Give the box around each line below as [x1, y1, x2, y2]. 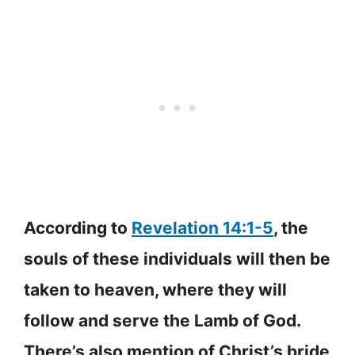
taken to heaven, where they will [24, 280, 287, 300]
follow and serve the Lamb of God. [24, 311, 300, 331]
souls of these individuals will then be [24, 249, 330, 269]
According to [24, 218, 132, 239]
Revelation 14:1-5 [132, 218, 273, 239]
